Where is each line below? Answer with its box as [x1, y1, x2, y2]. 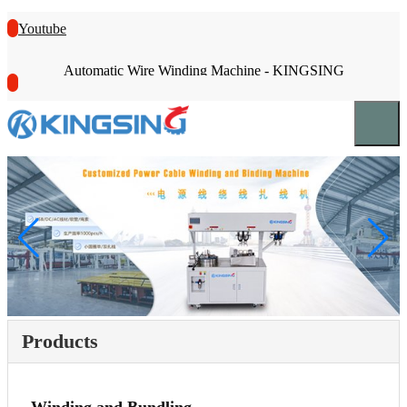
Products [22, 330, 98, 353]
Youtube [18, 21, 66, 36]
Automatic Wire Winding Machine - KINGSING [63, 63, 344, 78]
